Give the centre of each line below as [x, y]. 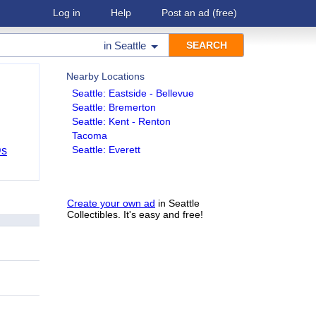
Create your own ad [111, 203]
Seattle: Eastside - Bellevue [133, 93]
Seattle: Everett [106, 150]
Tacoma [90, 135]
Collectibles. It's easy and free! [135, 214]
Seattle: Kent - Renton [121, 121]
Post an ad [186, 13]
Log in [67, 13]
